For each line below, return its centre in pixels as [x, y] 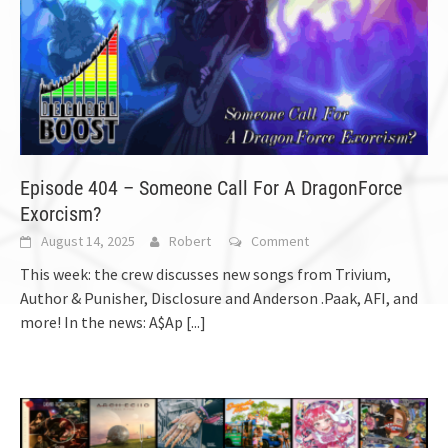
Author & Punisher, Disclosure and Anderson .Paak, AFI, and [219, 297]
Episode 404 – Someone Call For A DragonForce [211, 187]
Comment [280, 240]
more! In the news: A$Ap [103, 321]
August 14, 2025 [88, 240]
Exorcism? [60, 213]
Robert [190, 240]
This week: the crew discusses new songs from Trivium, [205, 273]
